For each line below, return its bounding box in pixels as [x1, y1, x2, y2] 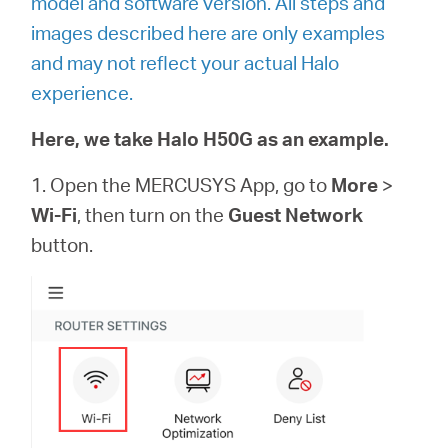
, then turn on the [77, 202, 229, 227]
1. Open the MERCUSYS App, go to [31, 172, 332, 197]
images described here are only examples [31, 20, 386, 45]
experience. [31, 80, 134, 105]
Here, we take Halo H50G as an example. [31, 126, 390, 151]
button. [31, 232, 94, 257]
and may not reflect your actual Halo [31, 50, 340, 75]
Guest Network [228, 202, 364, 227]
